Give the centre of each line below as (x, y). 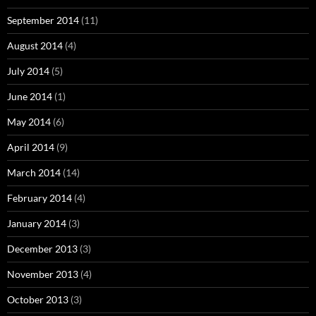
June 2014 (30, 96)
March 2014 (34, 172)
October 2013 (38, 299)
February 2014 (39, 197)
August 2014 (35, 45)
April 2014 (31, 147)
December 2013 (42, 248)
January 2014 (37, 223)
